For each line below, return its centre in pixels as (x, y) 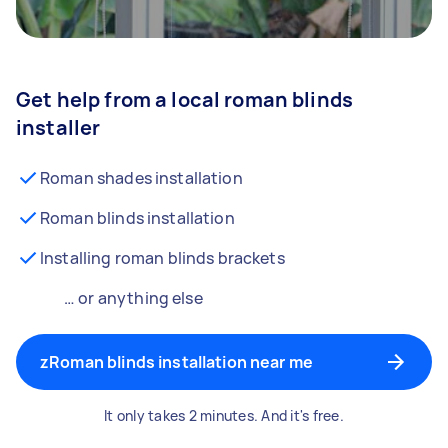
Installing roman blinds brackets (162, 258)
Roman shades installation (141, 178)
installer (58, 127)
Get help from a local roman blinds (185, 99)
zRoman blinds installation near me (177, 362)
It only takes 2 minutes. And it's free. (224, 415)
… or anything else (133, 298)
